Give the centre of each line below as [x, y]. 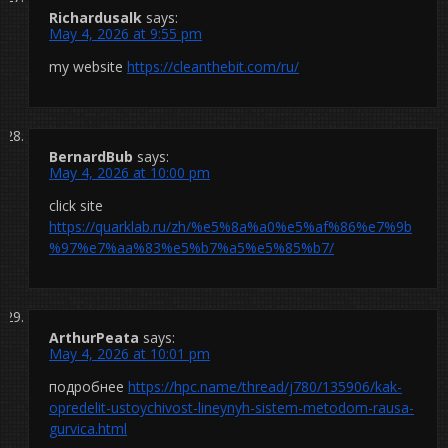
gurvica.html [88, 428]
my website [88, 66]
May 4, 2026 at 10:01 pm [129, 353]
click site [76, 205]
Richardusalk [95, 17]
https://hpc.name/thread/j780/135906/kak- [265, 386]
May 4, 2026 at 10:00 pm [129, 172]
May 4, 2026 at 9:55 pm [125, 33]
